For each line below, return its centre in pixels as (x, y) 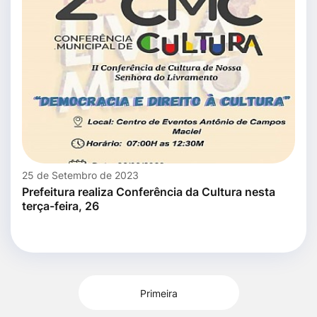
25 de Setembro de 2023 (80, 175)
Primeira (158, 293)
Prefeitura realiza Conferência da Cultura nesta (149, 191)
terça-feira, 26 (60, 206)
